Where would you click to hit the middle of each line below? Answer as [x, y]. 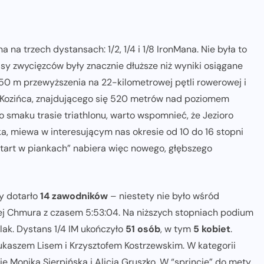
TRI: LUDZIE [105, 43]
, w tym [177, 229]
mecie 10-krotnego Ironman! [137, 88]
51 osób [143, 229]
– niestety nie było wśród [164, 196]
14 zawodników [74, 196]
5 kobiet [212, 229]
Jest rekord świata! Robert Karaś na [137, 71]
